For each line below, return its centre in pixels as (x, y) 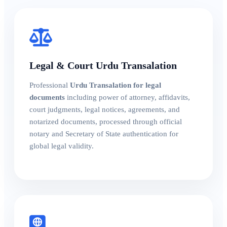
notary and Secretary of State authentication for (104, 134)
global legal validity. (62, 146)
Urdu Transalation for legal (116, 85)
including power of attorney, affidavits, (127, 98)
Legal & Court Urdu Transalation (103, 66)
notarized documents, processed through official (106, 122)
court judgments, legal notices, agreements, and (105, 110)
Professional (50, 85)
